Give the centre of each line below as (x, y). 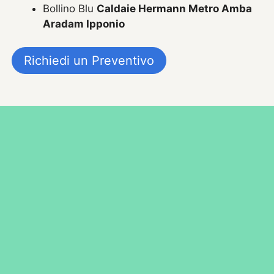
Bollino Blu (70, 8)
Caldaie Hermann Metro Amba (175, 8)
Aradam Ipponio (84, 24)
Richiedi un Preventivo (89, 61)
